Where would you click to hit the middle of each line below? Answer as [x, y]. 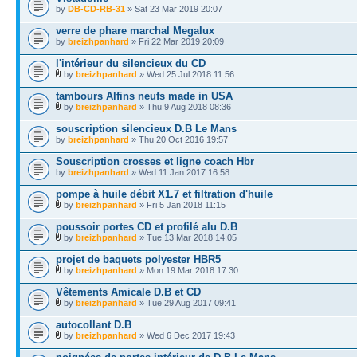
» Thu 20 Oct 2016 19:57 [178, 139]
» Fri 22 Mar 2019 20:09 [177, 41]
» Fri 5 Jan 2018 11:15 [181, 205]
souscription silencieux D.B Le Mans [146, 129]
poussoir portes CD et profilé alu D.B [147, 227]
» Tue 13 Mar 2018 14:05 [187, 237]
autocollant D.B [94, 325]
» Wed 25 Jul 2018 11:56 [186, 74]
